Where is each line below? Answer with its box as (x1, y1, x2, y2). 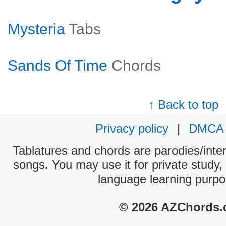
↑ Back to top (148, 98, 219, 111)
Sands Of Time (8, 57, 107, 74)
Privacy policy (95, 122, 168, 135)
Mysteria (8, 21, 65, 37)
